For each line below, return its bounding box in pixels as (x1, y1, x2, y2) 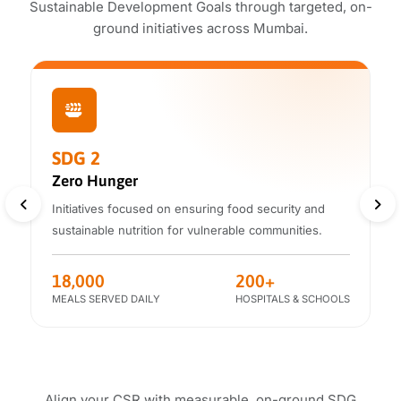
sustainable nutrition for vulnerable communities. (51, 223, 322, 238)
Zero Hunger (51, 171, 138, 190)
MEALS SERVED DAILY (51, 293, 160, 306)
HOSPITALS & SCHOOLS (235, 293, 350, 306)
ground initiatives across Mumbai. (93, 20, 308, 38)
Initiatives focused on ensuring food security (51, 201, 304, 217)
